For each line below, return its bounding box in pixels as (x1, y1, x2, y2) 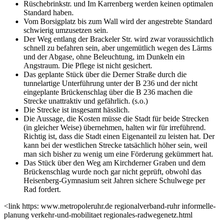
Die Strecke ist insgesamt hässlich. (24, 105, 130, 114)
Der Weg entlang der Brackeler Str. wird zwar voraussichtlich (24, 34, 214, 43)
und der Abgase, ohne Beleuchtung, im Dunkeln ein (24, 52, 185, 61)
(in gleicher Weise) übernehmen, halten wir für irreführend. (24, 123, 206, 132)
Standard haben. (24, 8, 74, 17)
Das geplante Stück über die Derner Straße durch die (24, 70, 187, 79)
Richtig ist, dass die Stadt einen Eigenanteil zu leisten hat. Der (24, 132, 215, 140)
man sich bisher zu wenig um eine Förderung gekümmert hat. (24, 149, 213, 158)
